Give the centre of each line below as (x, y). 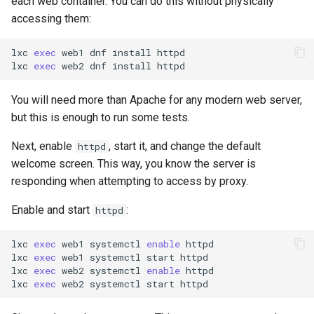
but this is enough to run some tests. (101, 117)
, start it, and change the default (185, 146)
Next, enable (43, 146)
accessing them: (51, 19)
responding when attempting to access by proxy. (130, 181)
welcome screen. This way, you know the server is (134, 164)
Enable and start (52, 210)
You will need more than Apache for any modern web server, (157, 100)
